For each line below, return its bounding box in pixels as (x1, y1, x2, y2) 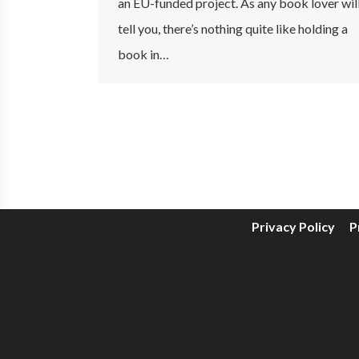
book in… (118, 46, 169, 62)
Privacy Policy (251, 218, 335, 234)
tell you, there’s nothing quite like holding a (118, 20, 348, 36)
